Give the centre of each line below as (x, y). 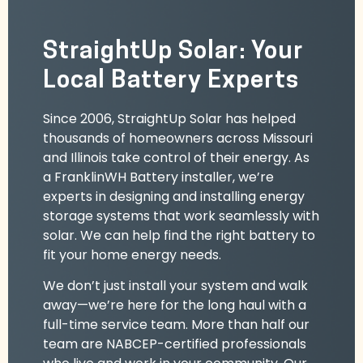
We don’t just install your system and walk (175, 286)
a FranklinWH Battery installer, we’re (158, 177)
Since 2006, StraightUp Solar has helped (169, 118)
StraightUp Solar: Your (173, 52)
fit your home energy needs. (132, 254)
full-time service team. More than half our (176, 325)
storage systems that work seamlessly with (181, 216)
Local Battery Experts (171, 81)
